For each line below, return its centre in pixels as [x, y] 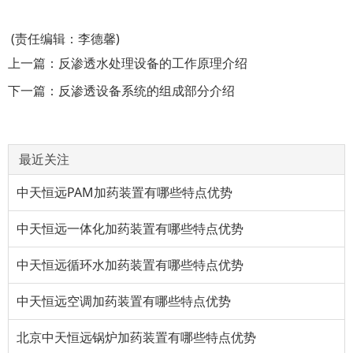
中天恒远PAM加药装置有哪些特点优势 [124, 192]
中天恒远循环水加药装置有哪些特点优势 [130, 265]
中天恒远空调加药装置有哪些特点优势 [124, 301]
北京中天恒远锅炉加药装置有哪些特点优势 [136, 337]
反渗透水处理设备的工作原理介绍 [153, 63]
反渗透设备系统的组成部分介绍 [147, 91]
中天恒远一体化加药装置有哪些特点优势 [130, 229]
